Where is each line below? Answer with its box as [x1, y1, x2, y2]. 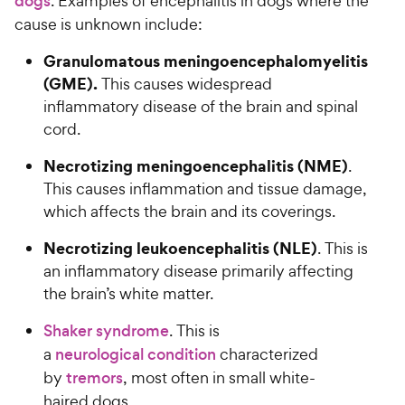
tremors [66, 366, 123, 389]
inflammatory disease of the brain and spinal [43, 95, 358, 117]
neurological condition [55, 343, 216, 365]
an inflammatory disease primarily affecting [43, 259, 353, 281]
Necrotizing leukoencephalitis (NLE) [43, 236, 317, 259]
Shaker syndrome [43, 319, 169, 342]
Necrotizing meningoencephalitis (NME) [43, 154, 348, 177]
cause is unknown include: [14, 13, 206, 34]
